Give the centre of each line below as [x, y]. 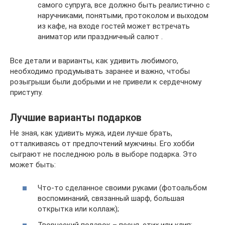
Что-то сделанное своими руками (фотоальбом [122, 188]
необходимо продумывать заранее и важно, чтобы [100, 71]
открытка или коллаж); [78, 209]
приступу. [26, 92]
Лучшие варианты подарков [76, 118]
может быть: [33, 164]
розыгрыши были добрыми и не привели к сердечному [106, 82]
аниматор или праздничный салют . [100, 36]
